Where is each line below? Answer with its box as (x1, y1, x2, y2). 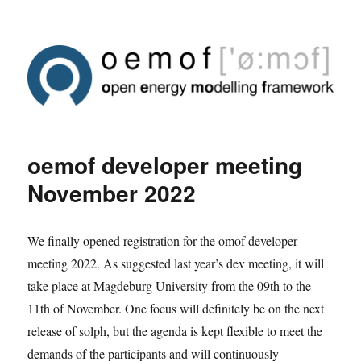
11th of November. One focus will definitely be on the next (27, 299, 325, 317)
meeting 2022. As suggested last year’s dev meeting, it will (27, 254, 325, 272)
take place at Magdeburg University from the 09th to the (27, 276, 312, 294)
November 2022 (27, 176, 197, 210)
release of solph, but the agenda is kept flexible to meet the (27, 322, 323, 339)
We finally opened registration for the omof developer (27, 231, 298, 249)
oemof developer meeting (27, 147, 303, 181)
